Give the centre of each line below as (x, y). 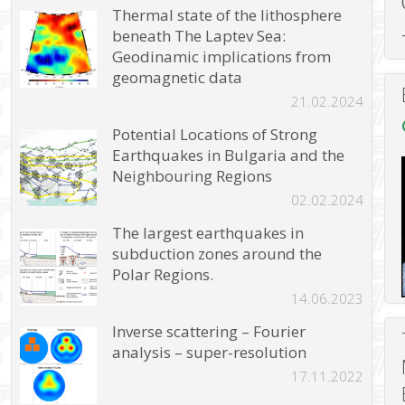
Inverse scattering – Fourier (209, 332)
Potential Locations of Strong (215, 135)
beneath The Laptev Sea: (199, 36)
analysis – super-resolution (210, 353)
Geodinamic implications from (222, 57)
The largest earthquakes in (208, 233)
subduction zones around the (217, 254)
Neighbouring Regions (193, 176)
